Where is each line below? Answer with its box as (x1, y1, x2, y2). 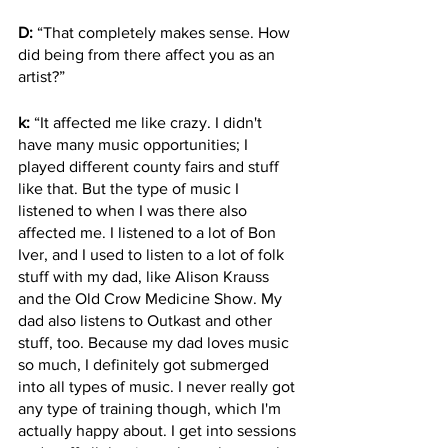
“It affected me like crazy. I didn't (30, 114, 266, 131)
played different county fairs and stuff (18, 158, 283, 175)
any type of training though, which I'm (18, 400, 285, 417)
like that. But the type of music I (18, 180, 243, 197)
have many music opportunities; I (18, 136, 252, 153)
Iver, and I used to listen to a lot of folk (18, 246, 288, 263)
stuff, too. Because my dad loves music (18, 334, 293, 351)
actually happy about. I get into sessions (18, 422, 300, 439)
